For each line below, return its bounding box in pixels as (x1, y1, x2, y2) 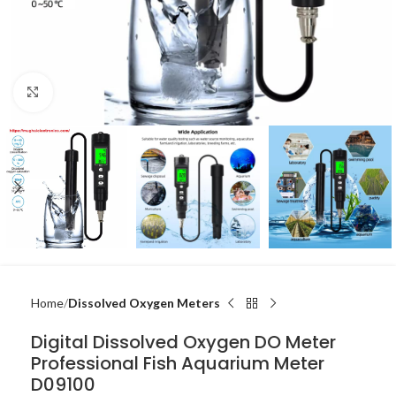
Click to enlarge (52, 85, 137, 99)
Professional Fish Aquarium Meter (31, 351, 324, 377)
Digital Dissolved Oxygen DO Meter (31, 330, 336, 355)
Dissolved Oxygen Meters (68, 295, 220, 311)
